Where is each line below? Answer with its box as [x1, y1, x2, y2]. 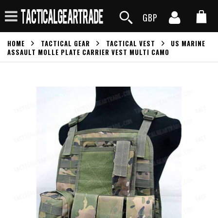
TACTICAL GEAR [40, 38, 90, 48]
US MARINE [171, 38, 206, 48]
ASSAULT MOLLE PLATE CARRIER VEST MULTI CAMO [7, 47, 169, 57]
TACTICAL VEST [106, 38, 155, 48]
